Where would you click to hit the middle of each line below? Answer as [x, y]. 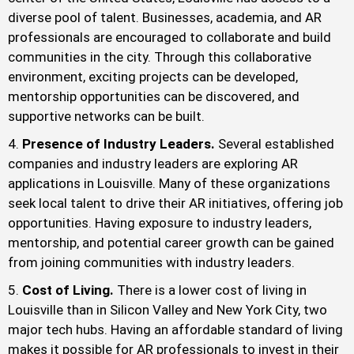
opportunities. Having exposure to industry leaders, [160, 223]
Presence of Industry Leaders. [120, 144]
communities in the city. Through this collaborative [160, 57]
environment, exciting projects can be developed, [153, 77]
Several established [276, 144]
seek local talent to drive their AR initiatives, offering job [175, 203]
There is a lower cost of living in [212, 290]
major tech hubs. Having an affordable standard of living [175, 330]
